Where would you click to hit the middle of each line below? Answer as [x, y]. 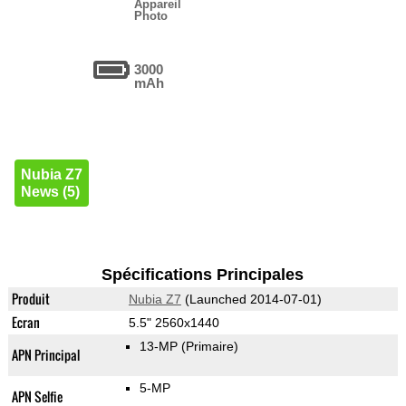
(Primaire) [209, 347]
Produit [30, 299]
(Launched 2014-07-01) [251, 300]
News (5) [50, 192]
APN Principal [45, 355]
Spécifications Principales [203, 275]
